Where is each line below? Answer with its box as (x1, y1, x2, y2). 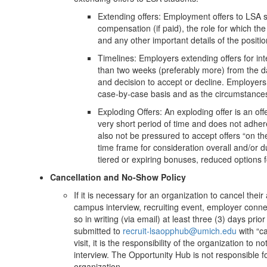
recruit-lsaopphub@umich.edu (123, 225, 237, 237)
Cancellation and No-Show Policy (50, 171, 188, 183)
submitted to (74, 225, 123, 237)
